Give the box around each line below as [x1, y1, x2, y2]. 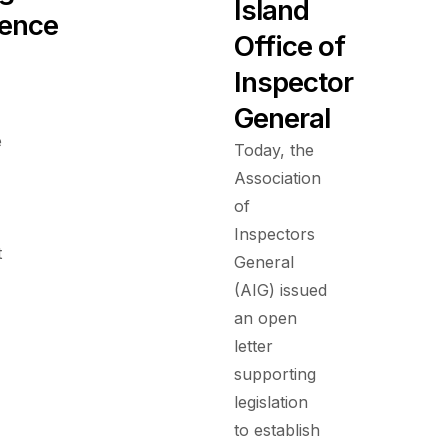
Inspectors [234, 224, 315, 245]
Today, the [234, 140, 314, 161]
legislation [234, 392, 308, 413]
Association [234, 168, 321, 189]
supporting [234, 364, 316, 385]
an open [234, 308, 297, 329]
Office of [234, 29, 345, 64]
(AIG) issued [234, 280, 327, 301]
